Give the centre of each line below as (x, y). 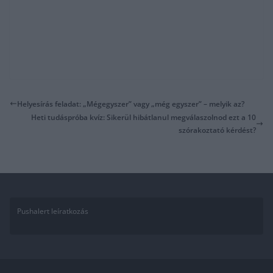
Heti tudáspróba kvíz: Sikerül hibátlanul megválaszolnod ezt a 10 (144, 118)
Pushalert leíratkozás (53, 211)
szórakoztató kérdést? (217, 130)
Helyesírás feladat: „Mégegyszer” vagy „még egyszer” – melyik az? (131, 104)
